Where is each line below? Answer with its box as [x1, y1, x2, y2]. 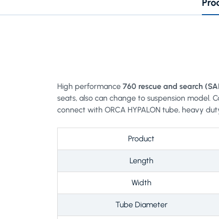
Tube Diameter [115, 199, 168, 209]
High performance [57, 81, 123, 91]
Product [128, 133, 154, 143]
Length [129, 155, 153, 165]
